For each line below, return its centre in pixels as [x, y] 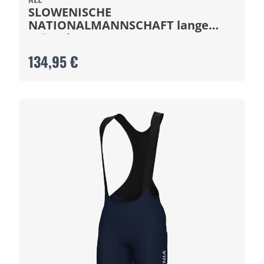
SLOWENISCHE [70, 12]
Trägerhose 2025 [76, 38]
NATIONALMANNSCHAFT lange [118, 25]
